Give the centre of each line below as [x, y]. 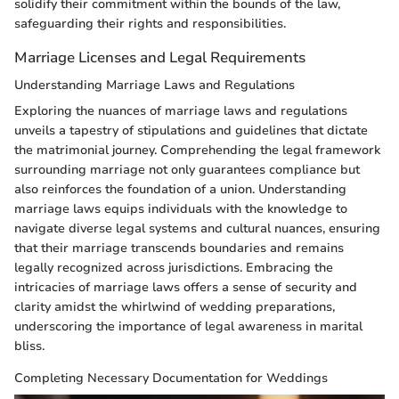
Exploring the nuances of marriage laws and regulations [181, 111]
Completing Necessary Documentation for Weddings [171, 379]
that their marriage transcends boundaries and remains [179, 248]
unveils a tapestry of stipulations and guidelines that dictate [191, 131]
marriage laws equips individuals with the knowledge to [181, 209]
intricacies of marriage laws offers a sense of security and [186, 288]
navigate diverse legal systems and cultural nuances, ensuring [197, 229]
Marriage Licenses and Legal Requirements [160, 57]
